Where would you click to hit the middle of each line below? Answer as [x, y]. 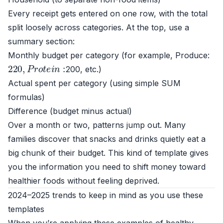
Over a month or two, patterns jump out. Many [97, 125]
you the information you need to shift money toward [107, 167]
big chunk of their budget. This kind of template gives [108, 153]
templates [26, 209]
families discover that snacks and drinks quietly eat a [107, 139]
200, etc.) [83, 69]
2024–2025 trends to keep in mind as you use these [106, 195]
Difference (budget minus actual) [70, 111]
